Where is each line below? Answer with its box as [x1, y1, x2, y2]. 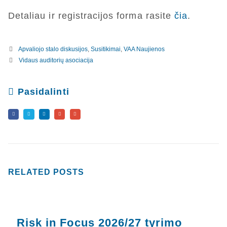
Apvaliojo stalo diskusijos [18, 46, 88, 53]
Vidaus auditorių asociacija [18, 57, 93, 64]
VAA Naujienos [123, 46, 165, 53]
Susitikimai [90, 46, 121, 53]
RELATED [8, 167, 54, 176]
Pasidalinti [18, 87, 69, 97]
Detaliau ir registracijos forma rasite [8, 10, 174, 21]
